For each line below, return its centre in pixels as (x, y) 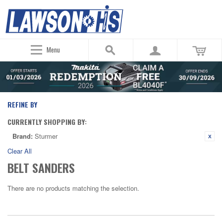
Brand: (23, 136)
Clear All (20, 151)
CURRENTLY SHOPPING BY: (47, 122)
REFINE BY (22, 105)
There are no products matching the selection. (73, 188)
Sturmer (46, 136)
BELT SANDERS (41, 168)
